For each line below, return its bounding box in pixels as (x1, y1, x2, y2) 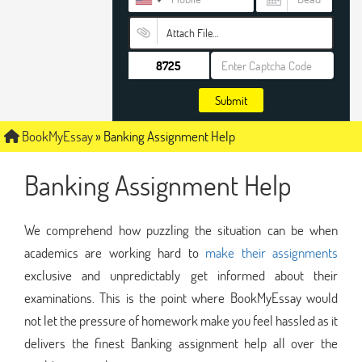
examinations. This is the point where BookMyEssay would (24, 288, 338, 307)
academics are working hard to (24, 242, 206, 262)
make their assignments (205, 242, 339, 262)
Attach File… (166, 25, 218, 40)
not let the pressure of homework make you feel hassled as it (24, 310, 338, 330)
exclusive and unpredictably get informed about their (24, 265, 338, 284)
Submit (215, 92, 247, 108)
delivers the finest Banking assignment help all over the (24, 333, 338, 352)
